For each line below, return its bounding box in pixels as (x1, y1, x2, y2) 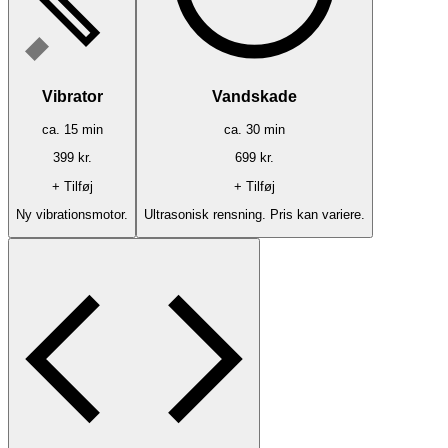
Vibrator (41, 88, 103, 106)
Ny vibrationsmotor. (16, 206, 128, 222)
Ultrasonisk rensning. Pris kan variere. (144, 206, 365, 222)
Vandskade (212, 88, 297, 106)
